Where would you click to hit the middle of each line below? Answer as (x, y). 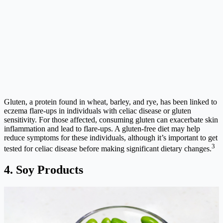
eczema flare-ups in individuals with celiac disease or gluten (98, 111)
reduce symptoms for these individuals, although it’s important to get (111, 137)
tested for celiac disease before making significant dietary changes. (108, 149)
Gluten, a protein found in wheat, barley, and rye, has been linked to (111, 102)
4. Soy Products (44, 169)
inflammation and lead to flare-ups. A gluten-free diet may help (102, 128)
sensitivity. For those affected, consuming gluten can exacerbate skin (111, 119)
